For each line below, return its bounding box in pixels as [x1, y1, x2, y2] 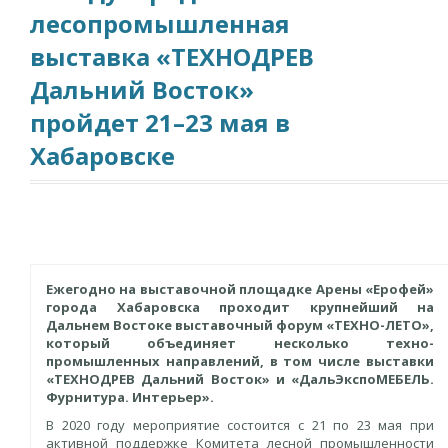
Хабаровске [30, 139, 175, 172]
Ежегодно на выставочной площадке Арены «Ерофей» [46, 280, 434, 298]
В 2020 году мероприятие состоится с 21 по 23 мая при [46, 416, 434, 434]
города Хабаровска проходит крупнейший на [46, 298, 434, 316]
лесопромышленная [30, 7, 290, 40]
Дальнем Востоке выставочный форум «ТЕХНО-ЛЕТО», [46, 316, 434, 334]
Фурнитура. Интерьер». [46, 388, 214, 406]
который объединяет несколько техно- [46, 334, 434, 352]
